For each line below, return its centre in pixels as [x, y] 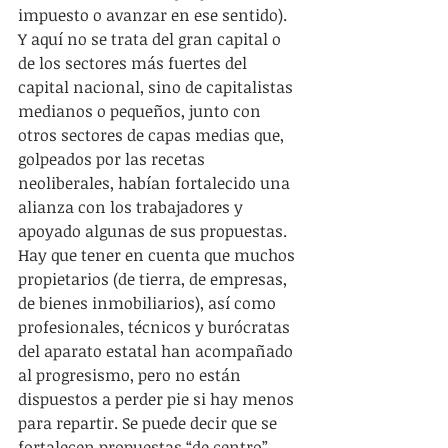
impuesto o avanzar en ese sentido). [154, 15]
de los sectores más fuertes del [134, 63]
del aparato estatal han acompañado [157, 351]
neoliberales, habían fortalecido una [156, 183]
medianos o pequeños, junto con [141, 111]
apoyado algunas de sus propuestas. [154, 231]
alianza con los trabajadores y [132, 207]
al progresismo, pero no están [131, 375]
